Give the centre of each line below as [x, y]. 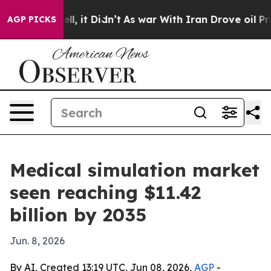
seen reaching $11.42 [105, 192]
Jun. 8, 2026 [37, 241]
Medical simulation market [135, 170]
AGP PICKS [32, 19]
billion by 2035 [78, 215]
